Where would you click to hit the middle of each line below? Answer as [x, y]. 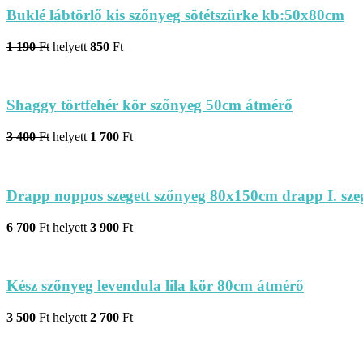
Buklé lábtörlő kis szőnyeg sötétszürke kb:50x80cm [175, 15]
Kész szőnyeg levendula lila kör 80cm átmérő [155, 286]
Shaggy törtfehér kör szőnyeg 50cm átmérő [149, 105]
